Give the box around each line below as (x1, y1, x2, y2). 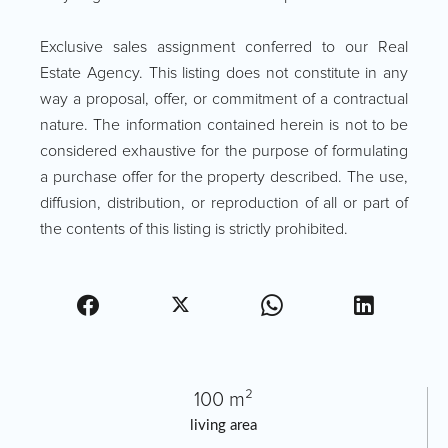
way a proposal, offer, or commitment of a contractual (40, 91, 408, 108)
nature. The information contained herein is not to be (40, 117, 408, 134)
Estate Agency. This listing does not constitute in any (40, 65, 408, 82)
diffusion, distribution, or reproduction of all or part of (40, 195, 408, 212)
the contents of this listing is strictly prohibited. (40, 221, 348, 238)
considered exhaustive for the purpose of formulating (40, 143, 408, 160)
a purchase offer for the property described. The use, (40, 169, 408, 186)
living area (190, 418, 257, 434)
